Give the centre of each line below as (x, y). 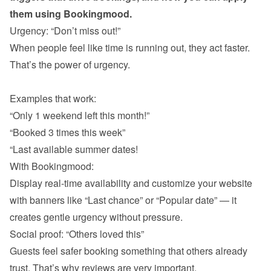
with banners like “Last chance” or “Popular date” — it (123, 200)
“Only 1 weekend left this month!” (80, 115)
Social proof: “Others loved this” (77, 234)
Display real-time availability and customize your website (131, 183)
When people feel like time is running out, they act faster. (130, 47)
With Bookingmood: (52, 166)
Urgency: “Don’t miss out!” (65, 31)
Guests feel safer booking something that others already (129, 251)
